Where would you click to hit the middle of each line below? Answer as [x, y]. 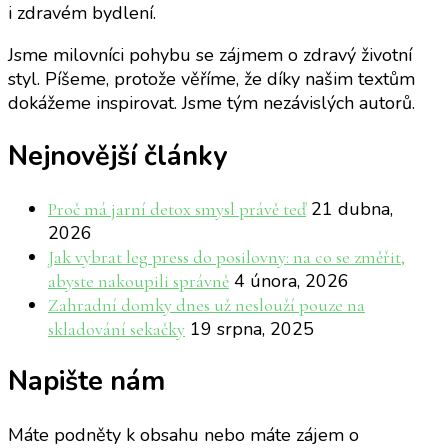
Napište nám [86, 382]
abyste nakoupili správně [138, 281]
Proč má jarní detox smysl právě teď [177, 209]
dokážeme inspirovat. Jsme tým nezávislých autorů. [211, 103]
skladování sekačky [116, 329]
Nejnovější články [117, 156]
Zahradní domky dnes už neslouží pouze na [206, 305]
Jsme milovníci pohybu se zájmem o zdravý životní [210, 55]
